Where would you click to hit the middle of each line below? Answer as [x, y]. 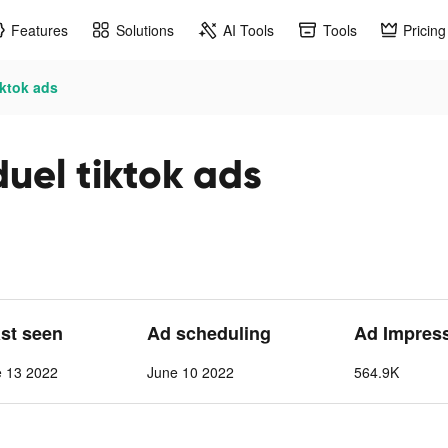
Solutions [145, 29]
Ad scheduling [208, 333]
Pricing [424, 29]
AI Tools [248, 29]
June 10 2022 [190, 372]
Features [39, 29]
